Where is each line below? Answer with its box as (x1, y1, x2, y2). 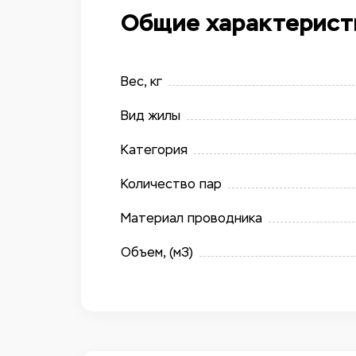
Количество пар (121, 176, 222, 192)
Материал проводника (121, 211, 262, 226)
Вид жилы (121, 108, 180, 123)
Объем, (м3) (121, 245, 193, 260)
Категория (121, 142, 188, 157)
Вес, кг (121, 74, 162, 89)
